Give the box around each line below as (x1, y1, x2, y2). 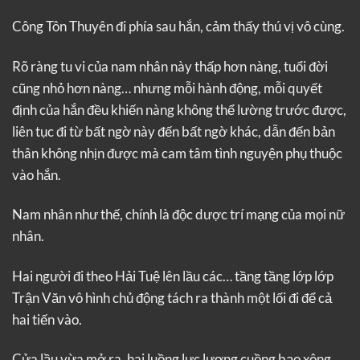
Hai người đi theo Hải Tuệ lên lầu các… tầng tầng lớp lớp (12, 267, 333, 284)
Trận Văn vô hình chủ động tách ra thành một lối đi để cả (12, 288, 332, 306)
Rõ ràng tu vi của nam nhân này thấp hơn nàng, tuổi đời (12, 57, 328, 75)
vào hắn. (12, 166, 61, 183)
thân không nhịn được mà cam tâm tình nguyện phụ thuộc (12, 144, 342, 162)
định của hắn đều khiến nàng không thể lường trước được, (12, 100, 346, 118)
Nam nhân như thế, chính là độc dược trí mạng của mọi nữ (12, 206, 345, 223)
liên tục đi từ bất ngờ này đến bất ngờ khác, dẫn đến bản (12, 122, 335, 140)
